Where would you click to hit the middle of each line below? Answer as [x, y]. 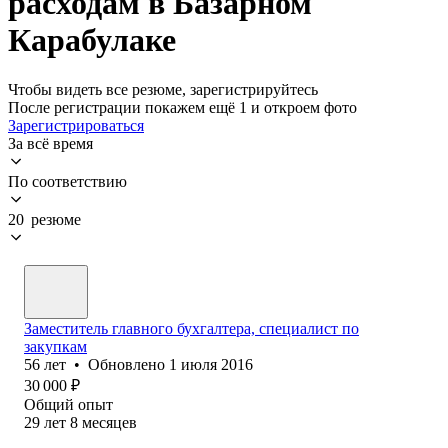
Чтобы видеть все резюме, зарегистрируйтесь [163, 89]
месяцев [109, 422]
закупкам [55, 346]
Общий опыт [68, 404]
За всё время [50, 143]
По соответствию [67, 181]
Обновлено [128, 364]
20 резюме [44, 219]
